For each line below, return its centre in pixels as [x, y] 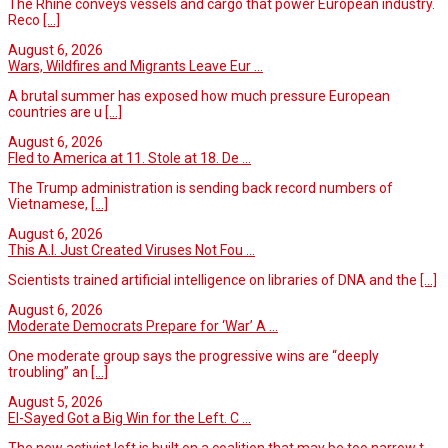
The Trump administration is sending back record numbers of [200, 187]
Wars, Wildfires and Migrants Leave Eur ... [135, 65]
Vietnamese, [49, 203]
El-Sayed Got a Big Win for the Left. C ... [129, 417]
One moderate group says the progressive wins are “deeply [193, 355]
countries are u [56, 111]
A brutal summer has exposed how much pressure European [199, 95]
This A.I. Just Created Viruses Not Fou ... [131, 249]
